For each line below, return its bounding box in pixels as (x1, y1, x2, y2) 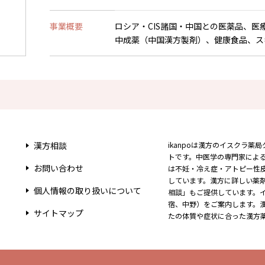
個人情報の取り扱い (34, 185, 108, 196)
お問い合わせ (34, 162, 83, 174)
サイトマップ (34, 207, 83, 219)
